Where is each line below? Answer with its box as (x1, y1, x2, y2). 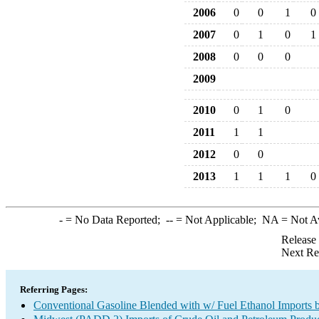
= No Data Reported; (62, 214, 166, 226)
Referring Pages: (20, 284, 88, 295)
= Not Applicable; (172, 214, 262, 226)
